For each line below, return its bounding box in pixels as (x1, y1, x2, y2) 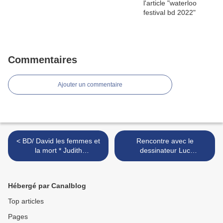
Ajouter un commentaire (58, 81, 122, 89)
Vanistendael (38, 156, 79, 164)
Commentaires (8, 54, 77, 66)
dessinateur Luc (139, 146, 179, 155)
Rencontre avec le (136, 137, 171, 145)
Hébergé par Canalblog (8, 182, 86, 190)
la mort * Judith (34, 146, 63, 155)
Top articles (8, 197, 44, 206)
